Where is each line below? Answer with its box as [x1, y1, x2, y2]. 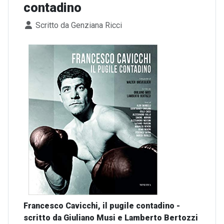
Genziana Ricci [71, 20, 122, 30]
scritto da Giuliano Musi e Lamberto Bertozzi [23, 212, 198, 222]
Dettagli [23, 20, 54, 29]
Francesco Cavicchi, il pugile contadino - [23, 200, 180, 210]
